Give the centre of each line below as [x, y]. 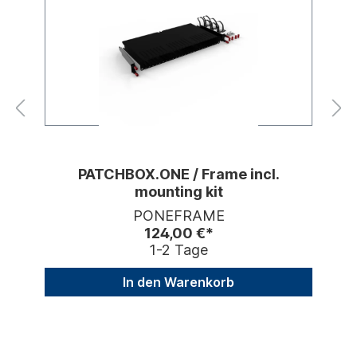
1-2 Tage [178, 250]
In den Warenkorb [178, 282]
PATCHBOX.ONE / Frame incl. [178, 174]
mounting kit [178, 192]
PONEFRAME [178, 216]
